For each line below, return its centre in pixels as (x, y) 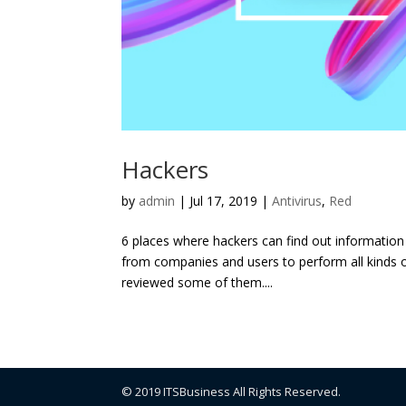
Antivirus (297, 200)
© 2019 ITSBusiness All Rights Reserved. (232, 391)
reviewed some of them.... (198, 282)
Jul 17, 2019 (224, 200)
